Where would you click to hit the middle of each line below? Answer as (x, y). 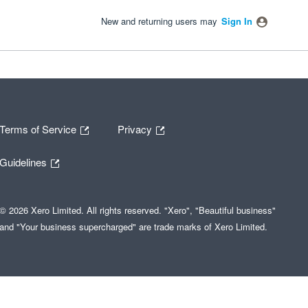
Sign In (237, 21)
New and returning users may (161, 21)
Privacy (136, 129)
